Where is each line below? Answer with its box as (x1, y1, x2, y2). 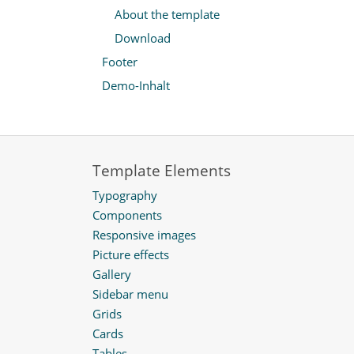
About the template (115, 6, 220, 23)
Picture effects (92, 247, 169, 263)
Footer (102, 54, 137, 70)
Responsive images (92, 227, 196, 243)
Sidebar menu (92, 286, 168, 303)
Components (92, 207, 162, 224)
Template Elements (92, 160, 231, 182)
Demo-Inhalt (102, 77, 170, 94)
